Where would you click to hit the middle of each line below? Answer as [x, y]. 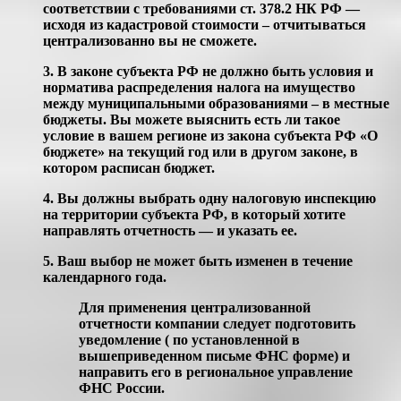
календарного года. [105, 277]
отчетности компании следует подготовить [217, 323]
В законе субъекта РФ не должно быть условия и [213, 71]
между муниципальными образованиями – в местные [216, 103]
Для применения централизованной [195, 307]
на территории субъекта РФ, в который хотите [194, 214]
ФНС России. [122, 388]
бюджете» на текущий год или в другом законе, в [200, 151]
